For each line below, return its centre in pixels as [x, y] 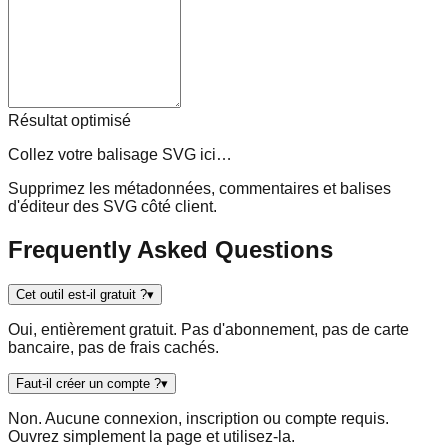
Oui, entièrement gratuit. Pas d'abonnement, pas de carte [208, 329]
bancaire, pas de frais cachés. [113, 347]
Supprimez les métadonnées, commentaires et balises [199, 188]
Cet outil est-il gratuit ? [81, 294]
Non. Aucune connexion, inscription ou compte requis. [198, 418]
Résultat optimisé [69, 120]
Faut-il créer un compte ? [88, 383]
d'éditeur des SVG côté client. [112, 206]
